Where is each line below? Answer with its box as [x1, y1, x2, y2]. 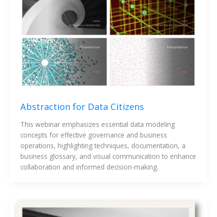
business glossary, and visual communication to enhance [20, 151, 196, 161]
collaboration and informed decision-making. [20, 162, 158, 171]
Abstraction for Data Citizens [20, 100, 144, 112]
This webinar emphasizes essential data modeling [20, 119, 175, 129]
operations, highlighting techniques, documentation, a [20, 140, 186, 150]
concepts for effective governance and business [20, 130, 167, 139]
